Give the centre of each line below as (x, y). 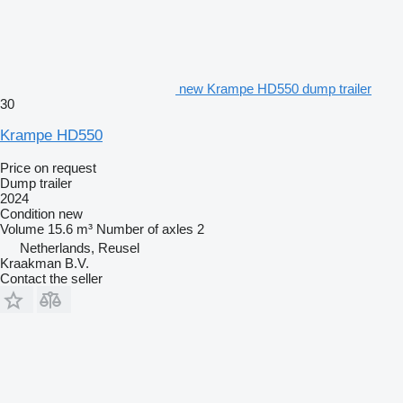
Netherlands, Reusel (80, 247)
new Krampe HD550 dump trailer (275, 88)
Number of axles (145, 228)
